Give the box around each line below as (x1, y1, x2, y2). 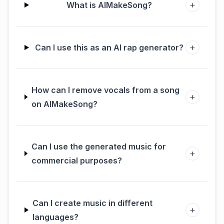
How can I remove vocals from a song (31, 85, 179, 95)
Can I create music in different (32, 198, 152, 208)
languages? (32, 212, 78, 222)
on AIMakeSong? (31, 99, 97, 109)
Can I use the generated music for (31, 141, 166, 151)
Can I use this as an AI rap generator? (34, 42, 183, 52)
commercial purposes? (31, 155, 122, 165)
